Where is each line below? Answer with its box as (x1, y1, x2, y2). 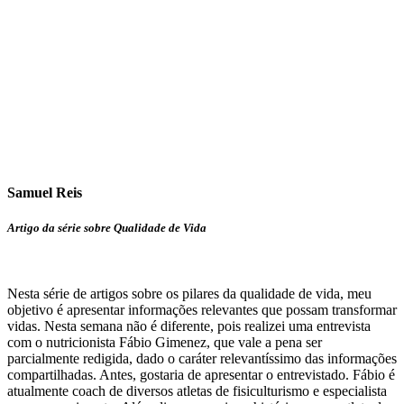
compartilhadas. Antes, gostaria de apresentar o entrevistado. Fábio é (7, 367, 395, 383)
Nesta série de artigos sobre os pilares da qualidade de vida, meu (7, 286, 372, 302)
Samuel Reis (7, 185, 82, 201)
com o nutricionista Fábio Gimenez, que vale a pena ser (7, 335, 322, 351)
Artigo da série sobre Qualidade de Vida (7, 221, 207, 235)
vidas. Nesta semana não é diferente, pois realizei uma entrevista (7, 318, 371, 335)
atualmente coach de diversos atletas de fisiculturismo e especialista (7, 383, 387, 399)
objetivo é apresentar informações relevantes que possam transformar (7, 302, 397, 318)
